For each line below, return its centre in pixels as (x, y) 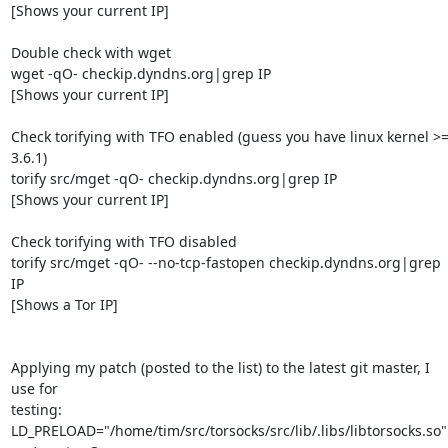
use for (36, 388)
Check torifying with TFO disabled (123, 241)
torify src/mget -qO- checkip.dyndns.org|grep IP (173, 178)
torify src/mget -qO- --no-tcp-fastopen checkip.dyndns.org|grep (225, 262)
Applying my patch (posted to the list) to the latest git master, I (220, 367)
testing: (36, 409)
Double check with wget (90, 52)
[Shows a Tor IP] (64, 304)
